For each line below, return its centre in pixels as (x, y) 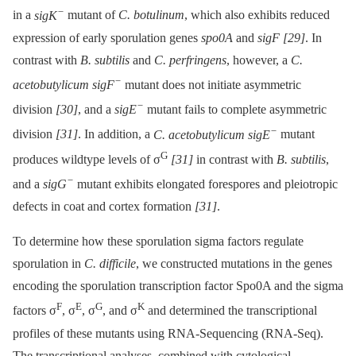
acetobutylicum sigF (64, 84)
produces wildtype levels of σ (87, 159)
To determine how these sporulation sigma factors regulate (158, 242)
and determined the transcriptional (231, 311)
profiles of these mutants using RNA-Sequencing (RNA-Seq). (168, 333)
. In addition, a (116, 134)
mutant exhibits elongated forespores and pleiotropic (206, 184)
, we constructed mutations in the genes (234, 264)
